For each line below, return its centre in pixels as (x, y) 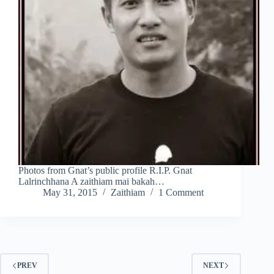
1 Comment (181, 193)
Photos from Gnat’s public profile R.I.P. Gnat (105, 171)
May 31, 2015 (70, 193)
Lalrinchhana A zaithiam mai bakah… (91, 182)
